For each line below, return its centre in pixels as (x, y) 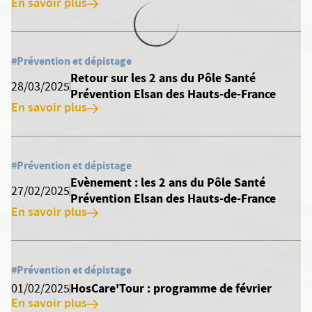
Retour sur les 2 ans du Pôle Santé (163, 78)
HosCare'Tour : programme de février (171, 288)
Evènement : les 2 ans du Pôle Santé (167, 182)
